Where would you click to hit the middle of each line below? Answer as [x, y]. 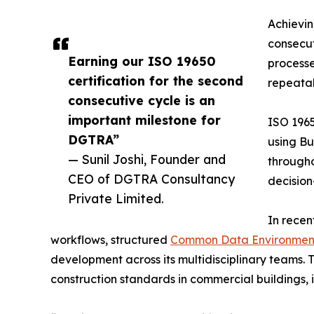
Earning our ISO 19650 [142, 61]
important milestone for [144, 120]
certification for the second [156, 81]
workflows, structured [110, 240]
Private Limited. [116, 199]
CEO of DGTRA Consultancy [151, 179]
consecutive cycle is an [142, 101]
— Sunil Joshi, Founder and [147, 159]
